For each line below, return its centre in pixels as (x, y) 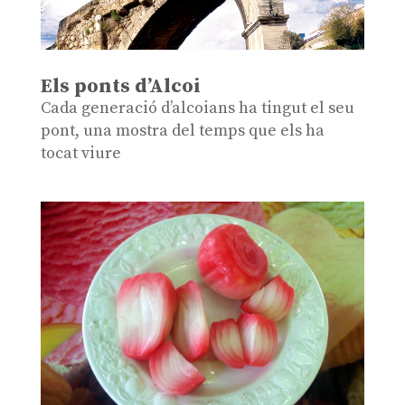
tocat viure (80, 153)
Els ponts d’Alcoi (120, 86)
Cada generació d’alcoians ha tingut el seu (197, 108)
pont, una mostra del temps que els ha (182, 130)
